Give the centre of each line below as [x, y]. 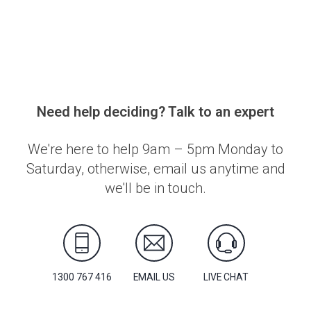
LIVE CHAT [226, 277]
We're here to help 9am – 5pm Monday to [155, 150]
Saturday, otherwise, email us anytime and [155, 169]
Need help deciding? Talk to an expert [155, 112]
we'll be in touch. [155, 188]
